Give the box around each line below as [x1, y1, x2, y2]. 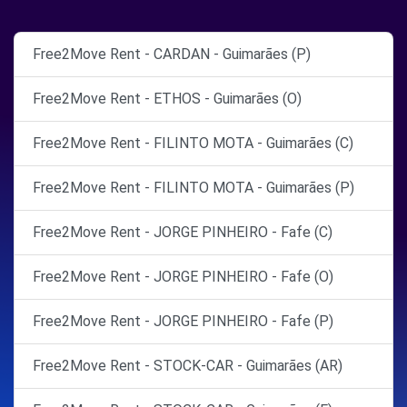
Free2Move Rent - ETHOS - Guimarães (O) [33, 90, 302, 108]
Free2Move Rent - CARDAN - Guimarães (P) [33, 45, 311, 64]
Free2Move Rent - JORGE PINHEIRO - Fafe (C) [33, 223, 333, 242]
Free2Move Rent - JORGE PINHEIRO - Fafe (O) [33, 268, 333, 286]
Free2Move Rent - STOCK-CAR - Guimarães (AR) [33, 357, 342, 375]
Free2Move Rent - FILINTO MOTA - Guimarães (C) [33, 134, 353, 153]
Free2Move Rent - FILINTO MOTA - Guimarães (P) [33, 179, 354, 197]
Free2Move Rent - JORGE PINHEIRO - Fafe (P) [33, 313, 333, 331]
